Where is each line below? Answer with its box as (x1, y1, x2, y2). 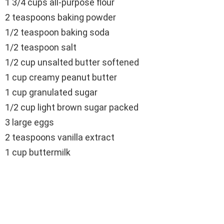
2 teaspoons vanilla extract (5, 131, 114, 142)
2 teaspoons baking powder (5, 11, 116, 22)
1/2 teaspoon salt (5, 41, 76, 52)
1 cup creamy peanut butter (5, 71, 117, 82)
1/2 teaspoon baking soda (5, 26, 109, 37)
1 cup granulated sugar (5, 86, 97, 97)
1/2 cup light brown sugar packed (5, 101, 138, 112)
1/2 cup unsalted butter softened (5, 56, 139, 67)
